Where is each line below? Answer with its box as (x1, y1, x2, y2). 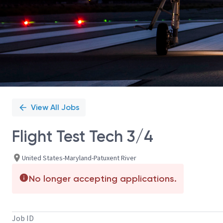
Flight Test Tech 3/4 (12, 127, 153, 146)
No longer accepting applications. (29, 173, 177, 184)
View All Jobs (31, 103, 80, 112)
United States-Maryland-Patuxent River (22, 153, 136, 162)
